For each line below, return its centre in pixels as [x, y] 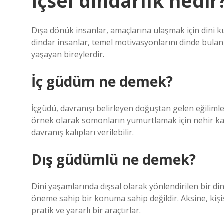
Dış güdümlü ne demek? [114, 159]
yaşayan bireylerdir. [68, 54]
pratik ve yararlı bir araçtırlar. [86, 210]
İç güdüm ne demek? [102, 81]
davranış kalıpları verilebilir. [83, 132]
